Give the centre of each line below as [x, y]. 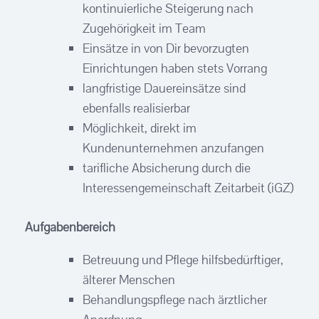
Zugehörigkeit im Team [144, 28]
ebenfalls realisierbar [136, 108]
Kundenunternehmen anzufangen [173, 147]
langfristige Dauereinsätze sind [164, 88]
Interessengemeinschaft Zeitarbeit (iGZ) [188, 187]
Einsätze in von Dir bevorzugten [166, 48]
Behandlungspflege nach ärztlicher [175, 299]
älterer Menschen [129, 279]
